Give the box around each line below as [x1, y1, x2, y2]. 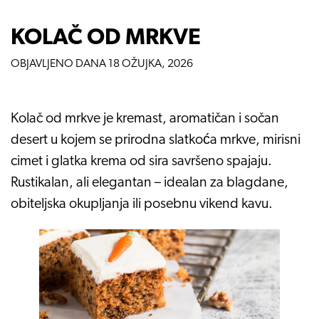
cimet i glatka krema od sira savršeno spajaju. [11, 155, 272, 169]
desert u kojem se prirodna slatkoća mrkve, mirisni [11, 133, 300, 147]
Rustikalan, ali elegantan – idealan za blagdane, [11, 176, 288, 190]
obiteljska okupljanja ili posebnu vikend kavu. [11, 197, 273, 211]
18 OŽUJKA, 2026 [108, 58, 193, 70]
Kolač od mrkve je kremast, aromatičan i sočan [11, 112, 279, 126]
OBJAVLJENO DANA [11, 58, 106, 70]
